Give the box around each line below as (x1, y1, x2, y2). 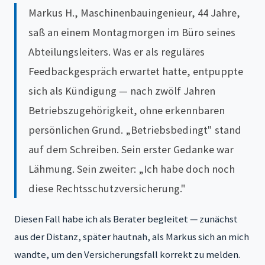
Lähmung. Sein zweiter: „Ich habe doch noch (28, 161, 235, 176)
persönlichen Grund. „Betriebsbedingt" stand (28, 122, 241, 137)
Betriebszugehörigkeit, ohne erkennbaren (28, 103, 225, 117)
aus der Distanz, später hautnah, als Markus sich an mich (14, 230, 249, 243)
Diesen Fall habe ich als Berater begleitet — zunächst (14, 212, 238, 225)
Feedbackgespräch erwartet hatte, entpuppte (28, 64, 243, 78)
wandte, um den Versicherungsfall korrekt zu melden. (14, 247, 240, 261)
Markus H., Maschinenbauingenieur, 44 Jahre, (28, 5, 240, 20)
